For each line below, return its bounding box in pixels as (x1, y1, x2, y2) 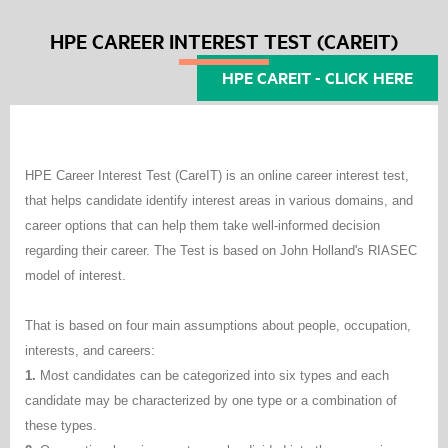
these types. (25, 418, 97, 434)
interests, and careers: (25, 343, 155, 359)
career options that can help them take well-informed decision (25, 218, 380, 234)
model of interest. (25, 268, 126, 284)
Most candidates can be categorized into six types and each (36, 368, 389, 384)
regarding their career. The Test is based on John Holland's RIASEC (25, 243, 417, 259)
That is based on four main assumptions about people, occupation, (25, 318, 411, 334)
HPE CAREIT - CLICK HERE (222, 68, 413, 89)
